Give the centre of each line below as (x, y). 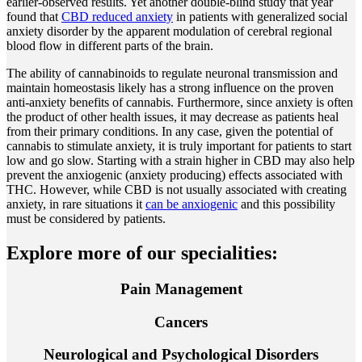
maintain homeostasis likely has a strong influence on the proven (170, 88)
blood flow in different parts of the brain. (110, 46)
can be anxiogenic (192, 204)
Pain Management (181, 289)
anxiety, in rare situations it (76, 204)
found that (34, 17)
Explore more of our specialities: (142, 253)
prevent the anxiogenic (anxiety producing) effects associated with (175, 175)
